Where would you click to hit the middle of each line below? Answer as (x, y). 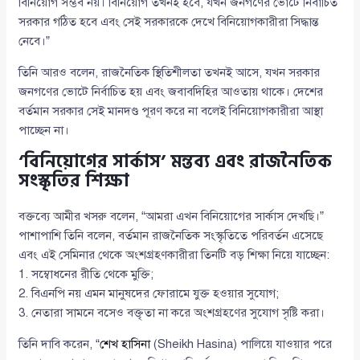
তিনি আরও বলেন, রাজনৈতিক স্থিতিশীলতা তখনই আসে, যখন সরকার (170, 73)
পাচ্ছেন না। (44, 131)
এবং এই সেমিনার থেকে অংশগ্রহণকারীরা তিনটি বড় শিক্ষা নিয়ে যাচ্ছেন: (174, 255)
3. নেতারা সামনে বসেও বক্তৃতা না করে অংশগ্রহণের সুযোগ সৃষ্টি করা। (172, 313)
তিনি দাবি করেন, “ (59, 344)
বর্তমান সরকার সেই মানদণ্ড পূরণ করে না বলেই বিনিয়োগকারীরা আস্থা (171, 111)
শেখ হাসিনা (125, 344)
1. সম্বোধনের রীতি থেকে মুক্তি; (86, 274)
